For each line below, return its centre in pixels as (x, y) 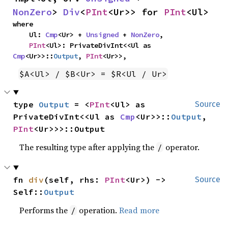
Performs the (45, 210)
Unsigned (102, 35)
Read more (139, 210)
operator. (182, 147)
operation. (98, 210)
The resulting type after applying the (88, 147)
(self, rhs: (75, 180)
